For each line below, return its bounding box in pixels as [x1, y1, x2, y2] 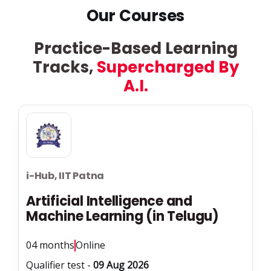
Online [76, 238, 105, 252]
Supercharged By [96, 56, 239, 79]
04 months [26, 238, 74, 252]
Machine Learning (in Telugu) [26, 207, 219, 226]
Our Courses [86, 5, 185, 27]
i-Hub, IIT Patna [26, 169, 105, 183]
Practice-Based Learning [33, 38, 238, 60]
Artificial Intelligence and [26, 192, 193, 211]
